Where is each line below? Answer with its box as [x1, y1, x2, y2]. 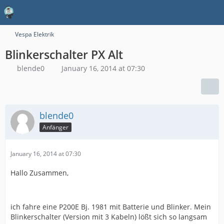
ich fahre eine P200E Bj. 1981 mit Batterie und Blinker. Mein [10, 202, 211, 211]
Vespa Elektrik [15, 30, 54, 38]
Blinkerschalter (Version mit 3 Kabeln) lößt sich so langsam [10, 212, 207, 221]
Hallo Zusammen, [10, 168, 68, 177]
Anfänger [42, 122, 68, 131]
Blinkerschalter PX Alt [5, 46, 123, 62]
